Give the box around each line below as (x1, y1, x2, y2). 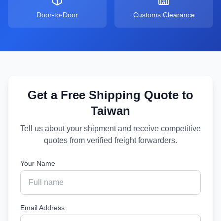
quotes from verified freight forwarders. (44, 136, 177, 145)
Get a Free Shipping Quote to (28, 88, 193, 102)
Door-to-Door (37, 11, 78, 19)
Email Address (20, 204, 65, 212)
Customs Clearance (133, 11, 195, 19)
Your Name (20, 159, 55, 167)
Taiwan (91, 104, 130, 117)
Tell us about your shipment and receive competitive (20, 124, 201, 133)
